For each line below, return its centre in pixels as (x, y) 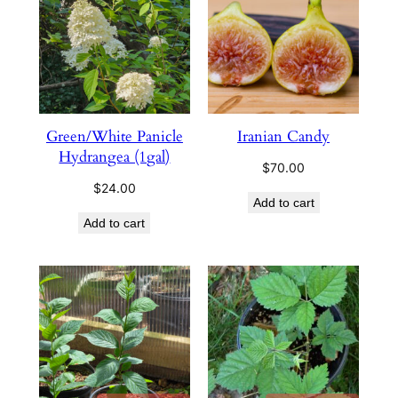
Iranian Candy (284, 136)
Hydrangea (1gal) (115, 156)
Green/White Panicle (114, 136)
